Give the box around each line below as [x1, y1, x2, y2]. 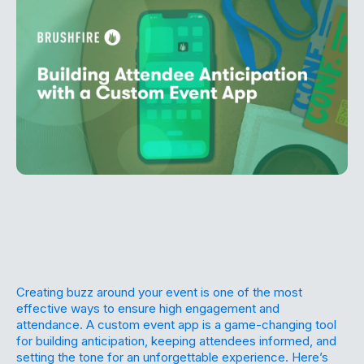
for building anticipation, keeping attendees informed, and [16, 332, 336, 349]
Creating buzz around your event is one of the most [16, 284, 302, 300]
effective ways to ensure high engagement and [16, 300, 279, 316]
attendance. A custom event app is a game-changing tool [16, 316, 336, 332]
